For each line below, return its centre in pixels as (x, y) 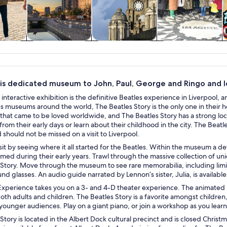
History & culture (58, 46)
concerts (190, 57)
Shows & (190, 46)
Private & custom (125, 46)
